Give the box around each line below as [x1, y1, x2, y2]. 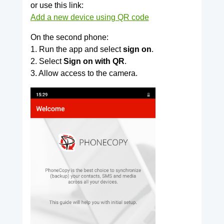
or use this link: [30, 1, 83, 10]
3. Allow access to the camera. [30, 69, 137, 78]
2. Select [30, 57, 63, 66]
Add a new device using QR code [30, 13, 149, 22]
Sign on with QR [63, 57, 124, 66]
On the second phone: [30, 33, 108, 42]
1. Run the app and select [30, 45, 123, 54]
